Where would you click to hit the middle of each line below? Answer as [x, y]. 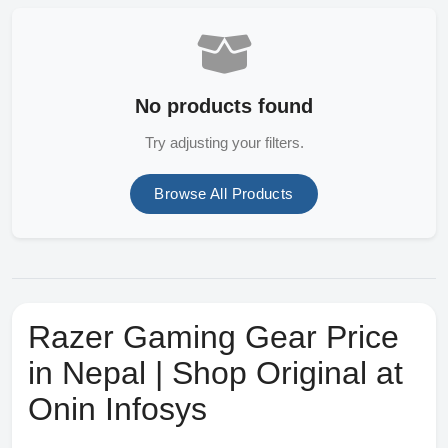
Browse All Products [224, 193]
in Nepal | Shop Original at [215, 372]
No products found [224, 105]
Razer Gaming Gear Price [213, 336]
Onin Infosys [117, 408]
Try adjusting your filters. [224, 142]
